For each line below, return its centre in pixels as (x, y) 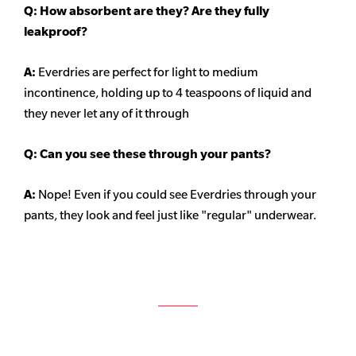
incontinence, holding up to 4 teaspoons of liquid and (168, 93)
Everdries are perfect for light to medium (148, 72)
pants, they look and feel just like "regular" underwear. (170, 215)
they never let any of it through (106, 114)
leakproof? (56, 32)
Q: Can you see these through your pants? (147, 154)
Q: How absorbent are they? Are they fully (147, 11)
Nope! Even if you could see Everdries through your (177, 195)
